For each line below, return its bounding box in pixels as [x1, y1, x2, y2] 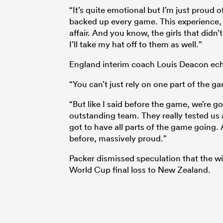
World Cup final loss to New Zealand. [69, 164, 211, 175]
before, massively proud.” [69, 133, 167, 144]
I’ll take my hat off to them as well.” [69, 39, 202, 50]
